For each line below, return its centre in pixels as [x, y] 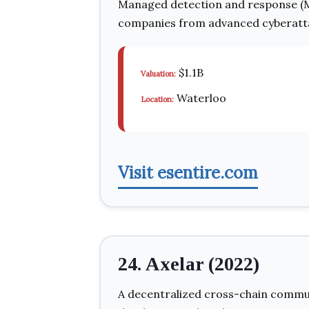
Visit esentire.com [188, 173]
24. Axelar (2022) [189, 264]
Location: [157, 99]
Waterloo [200, 98]
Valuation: [158, 74]
